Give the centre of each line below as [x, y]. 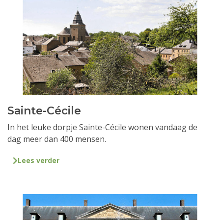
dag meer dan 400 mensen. [57, 139]
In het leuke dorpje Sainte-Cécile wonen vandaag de [102, 127]
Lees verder [38, 161]
